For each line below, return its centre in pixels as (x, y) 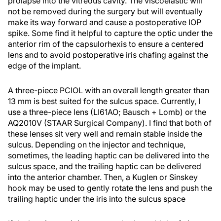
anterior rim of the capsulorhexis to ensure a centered (106, 44)
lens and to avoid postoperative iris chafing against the (108, 55)
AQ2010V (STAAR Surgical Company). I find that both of (110, 123)
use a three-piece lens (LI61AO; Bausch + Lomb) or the (107, 112)
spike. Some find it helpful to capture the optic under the (110, 33)
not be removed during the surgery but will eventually (105, 11)
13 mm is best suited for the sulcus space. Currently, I (104, 101)
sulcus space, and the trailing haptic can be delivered (105, 166)
